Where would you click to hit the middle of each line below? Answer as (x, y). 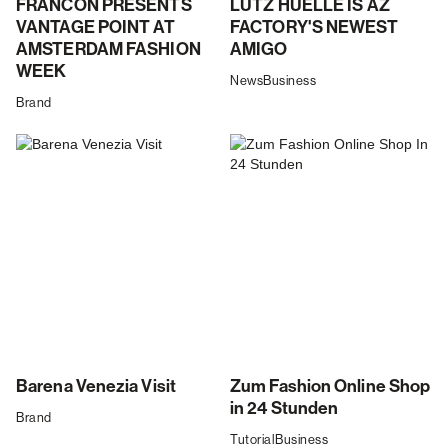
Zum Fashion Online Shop (330, 387)
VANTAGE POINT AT (95, 28)
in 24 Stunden (284, 409)
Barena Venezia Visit (96, 387)
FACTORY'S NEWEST (314, 28)
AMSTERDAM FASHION (108, 50)
